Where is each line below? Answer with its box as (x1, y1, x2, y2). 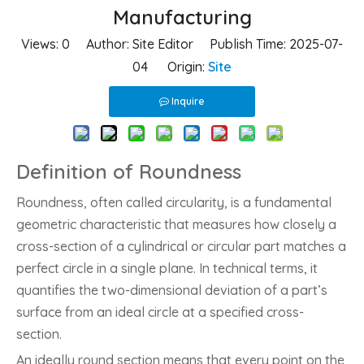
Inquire (171, 95, 205, 107)
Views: (21, 36, 62, 52)
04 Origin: (132, 58, 208, 75)
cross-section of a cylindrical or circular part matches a (16, 238, 346, 254)
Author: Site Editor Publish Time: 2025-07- (70, 36, 343, 52)
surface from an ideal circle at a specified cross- (16, 304, 304, 320)
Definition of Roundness (16, 159, 241, 184)
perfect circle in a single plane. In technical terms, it (16, 260, 318, 276)
